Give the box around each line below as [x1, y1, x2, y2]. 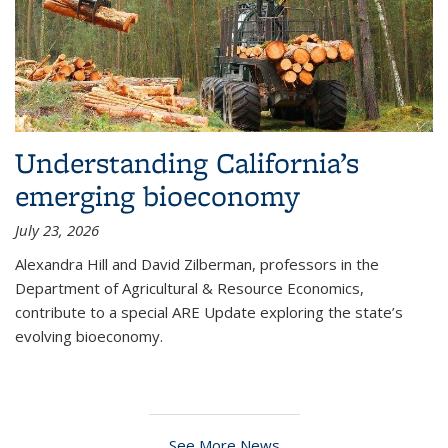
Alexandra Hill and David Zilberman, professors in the [15, 253, 379, 274]
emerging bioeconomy [15, 175, 300, 215]
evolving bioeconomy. [15, 325, 163, 346]
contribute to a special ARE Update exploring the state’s [15, 301, 403, 322]
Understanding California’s [15, 142, 359, 182]
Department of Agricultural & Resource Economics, [15, 277, 364, 298]
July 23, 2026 [15, 219, 99, 240]
